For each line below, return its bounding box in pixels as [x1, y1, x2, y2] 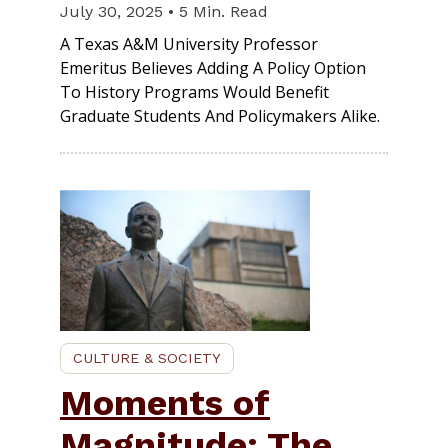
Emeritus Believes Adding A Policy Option [60, 57, 366, 80]
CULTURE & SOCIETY [73, 349, 221, 366]
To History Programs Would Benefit [60, 81, 329, 104]
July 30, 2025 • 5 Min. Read [60, 2, 268, 22]
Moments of [60, 381, 270, 424]
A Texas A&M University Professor [60, 33, 318, 56]
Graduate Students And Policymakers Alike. [60, 105, 380, 128]
